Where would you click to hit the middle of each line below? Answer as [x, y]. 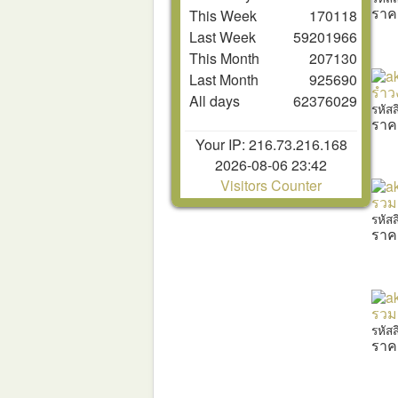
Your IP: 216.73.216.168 [271, 144]
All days [215, 100]
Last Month [224, 79]
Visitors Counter [271, 185]
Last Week [223, 36]
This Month [224, 58]
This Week [223, 15]
